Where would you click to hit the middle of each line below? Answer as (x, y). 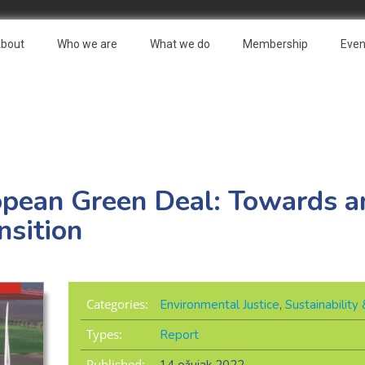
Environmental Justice (219, 305)
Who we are (87, 44)
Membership (275, 44)
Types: (104, 334)
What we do (180, 44)
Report (179, 335)
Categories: (117, 304)
